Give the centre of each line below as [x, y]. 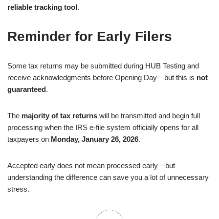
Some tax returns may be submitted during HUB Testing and [103, 66]
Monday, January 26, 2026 [95, 139]
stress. [18, 189]
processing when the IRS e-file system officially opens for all [103, 127]
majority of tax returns [59, 116]
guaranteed [27, 89]
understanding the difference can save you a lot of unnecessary [108, 177]
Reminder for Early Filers [90, 36]
